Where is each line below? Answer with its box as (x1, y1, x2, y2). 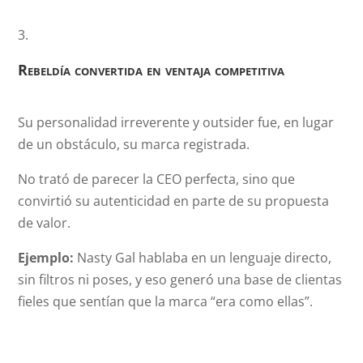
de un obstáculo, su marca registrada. (18, 135, 250, 153)
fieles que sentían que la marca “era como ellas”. (18, 293, 314, 310)
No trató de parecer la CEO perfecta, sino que (18, 170, 296, 188)
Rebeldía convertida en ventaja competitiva (18, 60, 285, 79)
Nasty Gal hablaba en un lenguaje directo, (74, 249, 332, 267)
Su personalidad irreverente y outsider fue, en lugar (18, 113, 335, 131)
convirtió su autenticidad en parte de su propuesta (18, 192, 330, 210)
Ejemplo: (18, 249, 75, 267)
